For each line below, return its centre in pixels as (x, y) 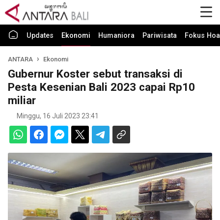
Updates (40, 36)
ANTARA (21, 59)
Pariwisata (160, 36)
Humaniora (116, 36)
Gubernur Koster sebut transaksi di (95, 74)
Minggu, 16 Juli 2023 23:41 (58, 116)
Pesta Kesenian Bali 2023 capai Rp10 (101, 87)
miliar (22, 100)
